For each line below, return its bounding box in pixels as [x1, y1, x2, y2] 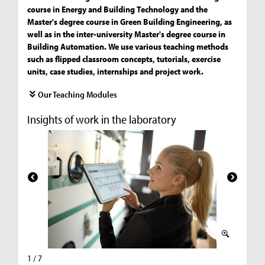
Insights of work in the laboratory [27, 111, 177, 127]
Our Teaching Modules [38, 88, 118, 100]
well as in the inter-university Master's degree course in [27, 28, 226, 40]
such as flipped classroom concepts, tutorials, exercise [27, 53, 221, 64]
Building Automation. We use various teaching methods [27, 40, 229, 52]
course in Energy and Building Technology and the [27, 3, 208, 15]
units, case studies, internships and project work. [27, 65, 204, 77]
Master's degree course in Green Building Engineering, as [27, 15, 232, 27]
